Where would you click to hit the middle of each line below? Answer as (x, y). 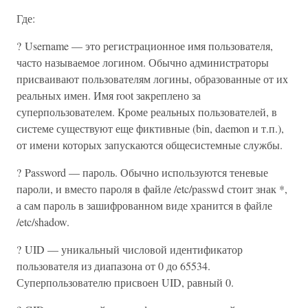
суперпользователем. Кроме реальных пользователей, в (147, 112)
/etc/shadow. (43, 222)
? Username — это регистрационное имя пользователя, (145, 46)
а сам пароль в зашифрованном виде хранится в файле (144, 205)
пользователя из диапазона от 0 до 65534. (113, 266)
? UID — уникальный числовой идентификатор (130, 249)
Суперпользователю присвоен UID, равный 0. (125, 282)
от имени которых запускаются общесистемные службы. (150, 145)
